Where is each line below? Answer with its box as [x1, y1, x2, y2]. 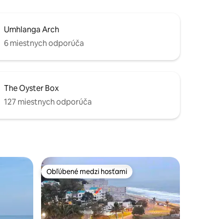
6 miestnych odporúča [4, 38, 84, 48]
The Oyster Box [4, 83, 59, 93]
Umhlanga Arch [4, 24, 59, 35]
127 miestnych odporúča [4, 96, 92, 107]
